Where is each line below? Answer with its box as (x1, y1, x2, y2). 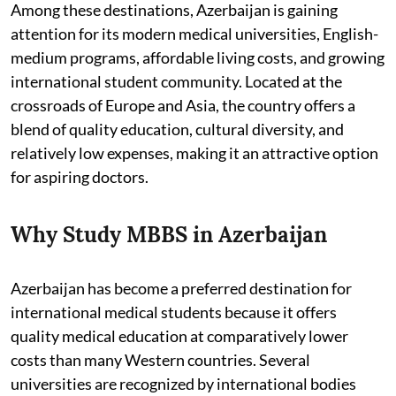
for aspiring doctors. (11, 166, 148, 187)
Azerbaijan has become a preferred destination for (11, 278, 352, 298)
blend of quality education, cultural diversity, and (11, 118, 344, 139)
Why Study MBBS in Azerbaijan (11, 220, 327, 248)
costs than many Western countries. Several (11, 349, 310, 369)
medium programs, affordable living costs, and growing (11, 47, 385, 67)
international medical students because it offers (11, 301, 337, 322)
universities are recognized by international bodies (11, 373, 356, 393)
